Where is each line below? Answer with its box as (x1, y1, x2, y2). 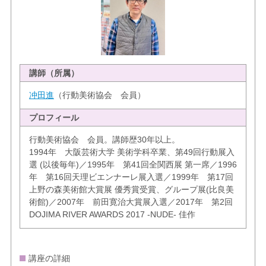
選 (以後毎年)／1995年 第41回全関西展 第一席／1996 (28, 159, 237, 169)
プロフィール (28, 112, 79, 122)
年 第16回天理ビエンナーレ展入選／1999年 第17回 (28, 172, 233, 182)
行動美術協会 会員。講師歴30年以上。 (28, 134, 180, 144)
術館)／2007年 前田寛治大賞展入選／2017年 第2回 (28, 197, 233, 207)
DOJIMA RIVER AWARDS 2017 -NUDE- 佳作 (28, 209, 195, 219)
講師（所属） (28, 68, 79, 78)
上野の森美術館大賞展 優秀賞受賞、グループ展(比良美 (28, 184, 234, 194)
